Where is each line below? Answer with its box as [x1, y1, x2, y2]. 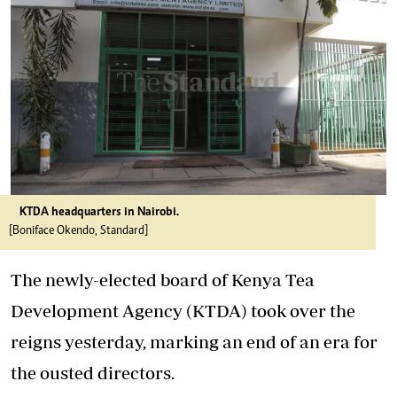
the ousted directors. [11, 362, 175, 383]
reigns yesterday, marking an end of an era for [11, 331, 378, 352]
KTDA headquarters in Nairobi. [19, 206, 179, 219]
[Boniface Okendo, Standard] [9, 225, 148, 237]
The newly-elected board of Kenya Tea [11, 269, 315, 290]
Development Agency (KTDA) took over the [11, 300, 355, 321]
